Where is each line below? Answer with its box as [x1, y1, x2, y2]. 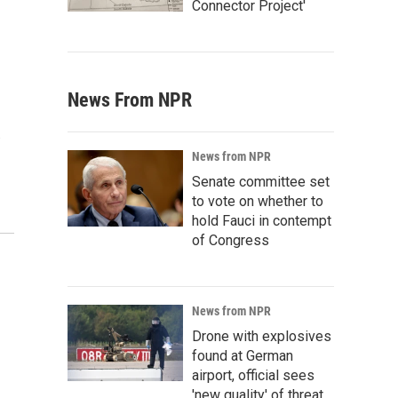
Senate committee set [192, 173, 330, 190]
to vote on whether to [192, 193, 323, 210]
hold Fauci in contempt [192, 212, 331, 229]
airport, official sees [192, 367, 314, 384]
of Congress [192, 232, 269, 249]
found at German [192, 347, 293, 364]
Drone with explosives [192, 328, 331, 345]
